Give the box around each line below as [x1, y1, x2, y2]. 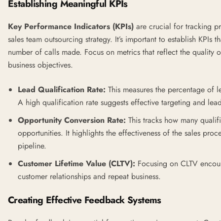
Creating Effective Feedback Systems [8, 192, 161, 207]
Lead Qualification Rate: [18, 83, 106, 95]
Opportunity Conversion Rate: [18, 114, 126, 126]
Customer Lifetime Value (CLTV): [18, 157, 135, 169]
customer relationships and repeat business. [18, 170, 161, 182]
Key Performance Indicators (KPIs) [8, 20, 134, 32]
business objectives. [8, 59, 73, 71]
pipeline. [18, 140, 46, 151]
